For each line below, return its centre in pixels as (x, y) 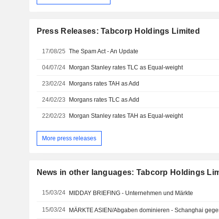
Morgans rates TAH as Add (104, 83)
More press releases (69, 138)
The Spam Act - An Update (104, 51)
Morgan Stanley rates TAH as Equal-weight (126, 116)
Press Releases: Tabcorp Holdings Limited (118, 31)
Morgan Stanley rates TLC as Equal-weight (126, 67)
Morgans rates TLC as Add (104, 99)
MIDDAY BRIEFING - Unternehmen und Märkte (131, 193)
